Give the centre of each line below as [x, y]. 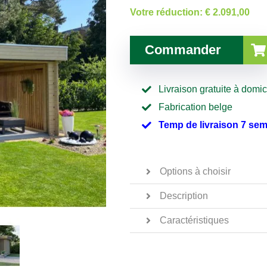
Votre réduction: [167, 12]
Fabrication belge [195, 107]
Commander [183, 49]
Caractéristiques [194, 220]
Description [184, 195]
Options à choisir [195, 171]
